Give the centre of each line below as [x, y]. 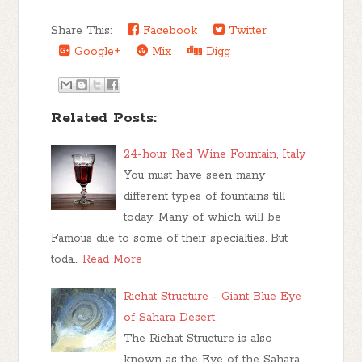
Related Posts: [104, 118]
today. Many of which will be [203, 217]
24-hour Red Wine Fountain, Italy [215, 154]
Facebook [168, 30]
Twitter [246, 30]
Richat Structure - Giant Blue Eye [213, 296]
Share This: [86, 30]
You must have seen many [195, 175]
